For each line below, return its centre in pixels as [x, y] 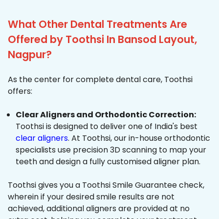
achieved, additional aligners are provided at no [99, 209]
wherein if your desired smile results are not [91, 197]
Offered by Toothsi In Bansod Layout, [102, 40]
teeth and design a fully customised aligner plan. [108, 162]
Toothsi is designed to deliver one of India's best [107, 127]
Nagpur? [30, 55]
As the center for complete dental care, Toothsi [100, 80]
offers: [20, 91]
